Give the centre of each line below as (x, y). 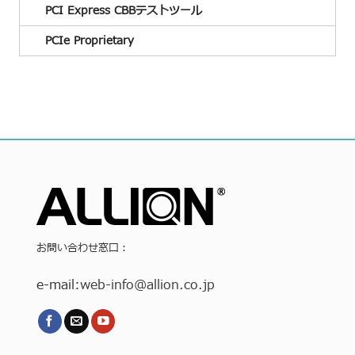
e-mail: (59, 286)
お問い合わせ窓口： (83, 248)
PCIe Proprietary (89, 40)
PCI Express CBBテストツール (123, 10)
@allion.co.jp (175, 286)
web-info (107, 286)
